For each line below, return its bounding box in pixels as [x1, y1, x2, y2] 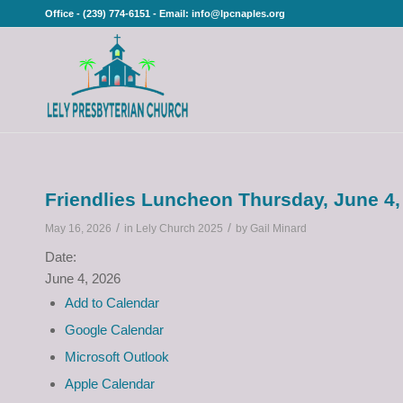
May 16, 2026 [45, 222, 112, 235]
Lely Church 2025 [136, 222, 223, 235]
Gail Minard [250, 222, 307, 235]
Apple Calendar [65, 376, 155, 391]
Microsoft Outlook [65, 349, 169, 364]
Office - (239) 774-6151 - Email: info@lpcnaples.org [45, 8, 285, 19]
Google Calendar [65, 322, 164, 337]
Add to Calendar [65, 295, 159, 310]
